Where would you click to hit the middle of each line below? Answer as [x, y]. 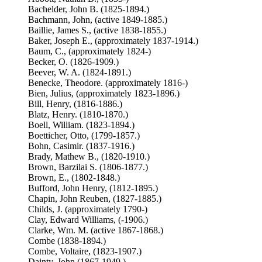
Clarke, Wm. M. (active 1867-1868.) [96, 230]
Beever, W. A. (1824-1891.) [80, 72]
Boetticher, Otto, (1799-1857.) [84, 135]
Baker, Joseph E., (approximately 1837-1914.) [113, 41]
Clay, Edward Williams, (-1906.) [88, 220]
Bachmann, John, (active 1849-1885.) [98, 20]
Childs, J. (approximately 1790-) [88, 209]
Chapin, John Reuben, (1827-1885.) [95, 199]
